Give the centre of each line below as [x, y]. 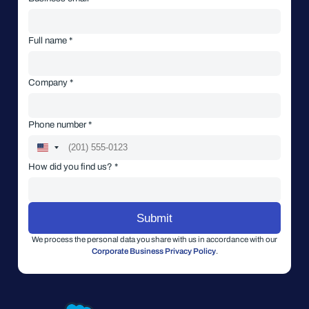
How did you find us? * [73, 166]
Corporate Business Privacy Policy [153, 251]
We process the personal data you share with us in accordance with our [154, 239]
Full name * [50, 40]
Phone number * [60, 124]
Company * [51, 82]
